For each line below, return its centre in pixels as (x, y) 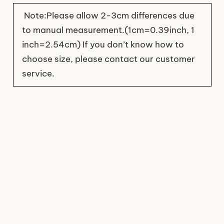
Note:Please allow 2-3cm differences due (108, 15)
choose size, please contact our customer (108, 59)
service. (38, 73)
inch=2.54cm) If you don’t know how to (103, 44)
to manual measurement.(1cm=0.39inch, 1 (108, 30)
